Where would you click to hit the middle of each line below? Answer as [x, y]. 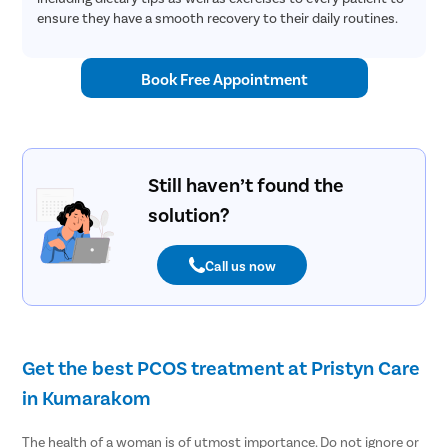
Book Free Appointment [224, 78]
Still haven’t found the [245, 184]
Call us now [240, 265]
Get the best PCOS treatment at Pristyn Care [221, 367]
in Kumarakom [87, 397]
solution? [188, 214]
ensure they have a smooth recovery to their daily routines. [218, 18]
